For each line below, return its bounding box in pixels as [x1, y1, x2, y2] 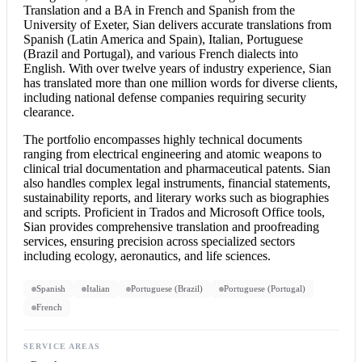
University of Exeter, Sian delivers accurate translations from [23, 18, 331, 32]
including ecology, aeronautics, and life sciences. [23, 249, 271, 263]
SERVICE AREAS [23, 342, 101, 351]
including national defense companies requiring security [23, 90, 306, 105]
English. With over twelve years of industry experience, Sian [23, 61, 331, 76]
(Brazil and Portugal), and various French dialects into [23, 47, 298, 61]
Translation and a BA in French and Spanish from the [23, 3, 295, 18]
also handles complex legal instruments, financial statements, [23, 176, 330, 191]
